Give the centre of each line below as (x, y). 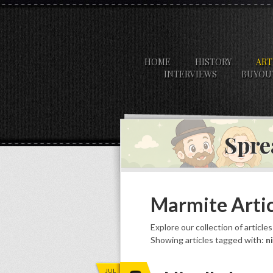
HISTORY (213, 62)
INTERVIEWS (190, 74)
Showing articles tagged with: (208, 240)
